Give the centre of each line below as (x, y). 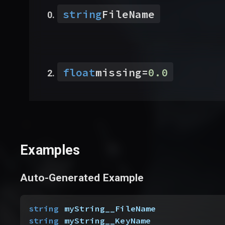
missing (119, 72)
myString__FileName (107, 209)
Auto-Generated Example (82, 177)
